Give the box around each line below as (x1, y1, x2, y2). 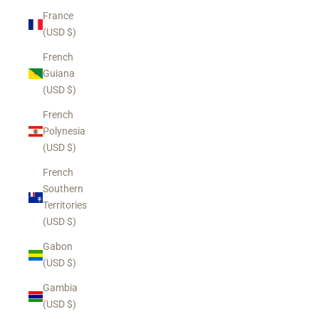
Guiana (43, 68, 75, 79)
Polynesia (43, 125, 85, 137)
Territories (43, 199, 87, 211)
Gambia (43, 282, 78, 293)
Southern (43, 183, 83, 194)
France (43, 10, 73, 21)
